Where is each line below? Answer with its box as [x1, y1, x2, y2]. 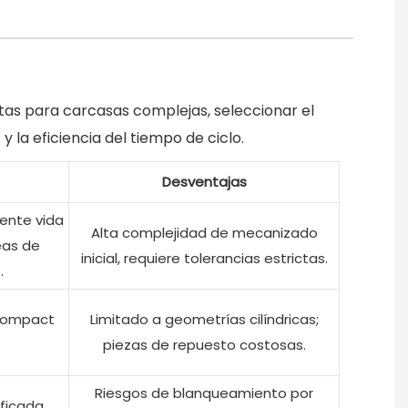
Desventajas [161, 171, 247, 191]
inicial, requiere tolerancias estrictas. [80, 248, 328, 268]
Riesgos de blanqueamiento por [95, 382, 313, 403]
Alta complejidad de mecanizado [90, 222, 318, 242]
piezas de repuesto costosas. [102, 334, 306, 354]
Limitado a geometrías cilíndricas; [89, 309, 319, 329]
